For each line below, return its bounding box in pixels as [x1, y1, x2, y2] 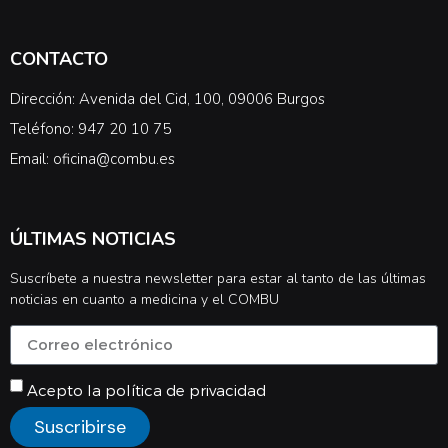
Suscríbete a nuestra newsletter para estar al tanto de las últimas [10, 269, 426, 289]
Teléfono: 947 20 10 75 [10, 119, 171, 140]
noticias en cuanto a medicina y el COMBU [10, 290, 279, 310]
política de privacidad [105, 380, 266, 399]
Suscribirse [34, 415, 126, 440]
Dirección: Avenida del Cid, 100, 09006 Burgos [10, 89, 325, 110]
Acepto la [27, 380, 105, 399]
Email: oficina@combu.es [10, 149, 175, 170]
